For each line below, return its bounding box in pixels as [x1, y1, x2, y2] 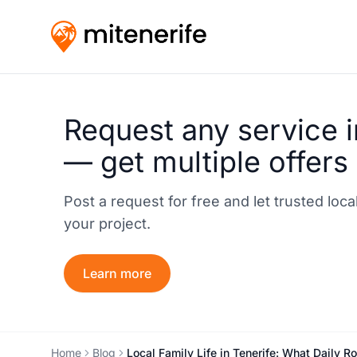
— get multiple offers [64, 143, 348, 179]
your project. [64, 214, 151, 232]
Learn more [83, 265, 151, 281]
